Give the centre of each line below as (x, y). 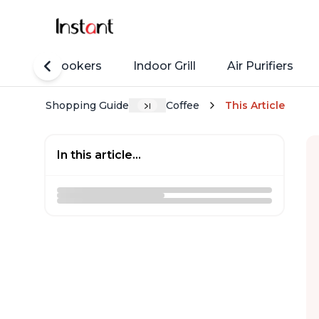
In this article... (99, 155)
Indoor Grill (164, 66)
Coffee (183, 106)
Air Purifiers (260, 66)
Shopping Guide (87, 106)
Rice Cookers (63, 66)
